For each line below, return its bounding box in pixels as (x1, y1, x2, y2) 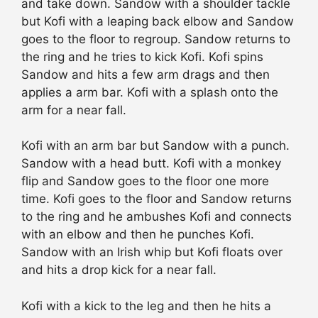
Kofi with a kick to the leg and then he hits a (21, 298, 271, 313)
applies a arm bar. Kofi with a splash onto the (21, 84, 278, 99)
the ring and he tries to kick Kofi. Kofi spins (21, 49, 263, 64)
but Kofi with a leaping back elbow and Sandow (21, 13, 294, 28)
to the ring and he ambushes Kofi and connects (21, 209, 292, 224)
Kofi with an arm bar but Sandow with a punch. (21, 138, 290, 153)
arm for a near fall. (21, 102, 126, 117)
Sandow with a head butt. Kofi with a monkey (21, 156, 281, 171)
